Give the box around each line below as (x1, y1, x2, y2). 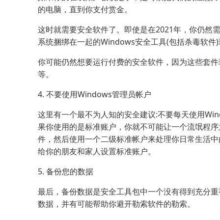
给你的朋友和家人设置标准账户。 (38, 146, 156, 157)
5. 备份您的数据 (38, 166, 93, 177)
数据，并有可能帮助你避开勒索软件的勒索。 (38, 198, 195, 210)
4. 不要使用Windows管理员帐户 (38, 89, 151, 100)
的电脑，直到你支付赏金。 (38, 4, 132, 15)
